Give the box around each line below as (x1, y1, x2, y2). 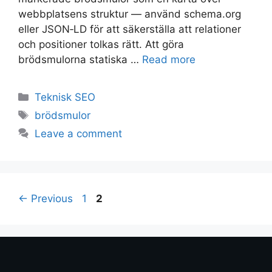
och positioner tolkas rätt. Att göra (18, 38, 184, 51)
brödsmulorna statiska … (18, 53, 142, 66)
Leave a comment (35, 127, 123, 140)
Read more (142, 53, 195, 66)
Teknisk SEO (35, 91, 96, 104)
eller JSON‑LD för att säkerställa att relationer (18, 23, 241, 36)
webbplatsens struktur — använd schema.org (18, 8, 241, 21)
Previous (28, 192, 73, 205)
